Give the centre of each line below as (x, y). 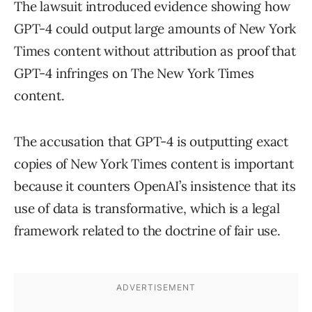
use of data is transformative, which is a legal (147, 209)
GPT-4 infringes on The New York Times (134, 73)
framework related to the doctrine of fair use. (147, 231)
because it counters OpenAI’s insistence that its (155, 186)
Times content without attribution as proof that (155, 51)
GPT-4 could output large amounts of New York (155, 29)
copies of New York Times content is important (154, 164)
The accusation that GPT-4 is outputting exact (151, 142)
